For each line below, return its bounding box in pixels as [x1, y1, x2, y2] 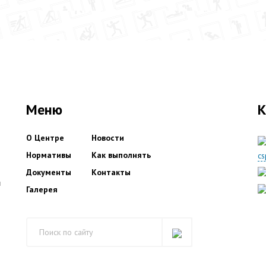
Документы [26, 167, 71, 178]
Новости [91, 132, 124, 143]
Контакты [91, 167, 131, 178]
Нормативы [26, 150, 71, 160]
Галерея [26, 184, 58, 195]
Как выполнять [91, 150, 151, 160]
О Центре [26, 132, 64, 143]
